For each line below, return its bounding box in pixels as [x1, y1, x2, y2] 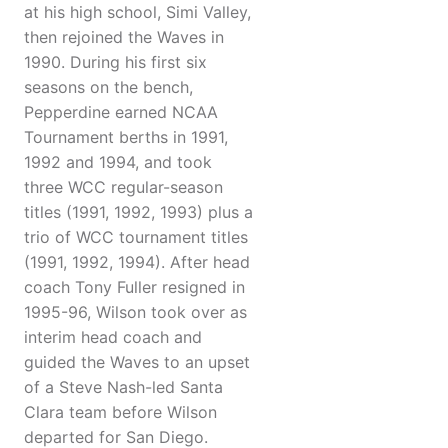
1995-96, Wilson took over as [24, 302, 247, 323]
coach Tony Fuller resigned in [24, 277, 245, 298]
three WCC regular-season [24, 177, 223, 198]
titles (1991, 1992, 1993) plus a [24, 202, 253, 223]
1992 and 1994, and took [24, 152, 212, 173]
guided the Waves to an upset [24, 352, 250, 373]
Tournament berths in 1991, [24, 127, 228, 148]
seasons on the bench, [24, 77, 193, 98]
